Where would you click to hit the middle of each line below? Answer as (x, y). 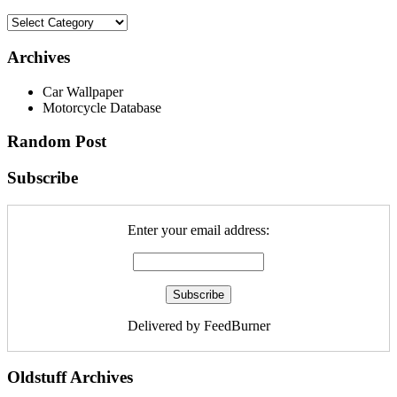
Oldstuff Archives (70, 378)
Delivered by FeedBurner (198, 325)
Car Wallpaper (83, 91)
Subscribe (43, 178)
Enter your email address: (198, 230)
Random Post (57, 142)
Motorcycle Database (102, 107)
